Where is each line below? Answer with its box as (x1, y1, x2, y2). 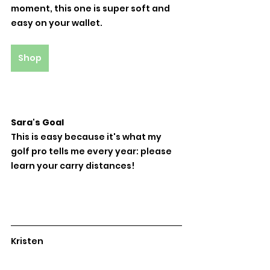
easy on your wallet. (11, 16, 102, 29)
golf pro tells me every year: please (11, 145, 174, 157)
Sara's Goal (11, 116, 64, 128)
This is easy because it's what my (11, 130, 163, 143)
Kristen (11, 234, 43, 247)
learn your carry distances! (11, 159, 134, 172)
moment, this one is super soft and (11, 2, 172, 14)
